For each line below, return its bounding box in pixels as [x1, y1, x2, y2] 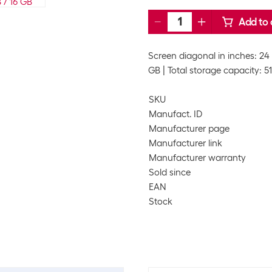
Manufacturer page [149, 123, 229, 134]
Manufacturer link [149, 138, 222, 149]
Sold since [149, 167, 191, 178]
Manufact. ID [149, 109, 202, 120]
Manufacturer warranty [149, 152, 246, 163]
